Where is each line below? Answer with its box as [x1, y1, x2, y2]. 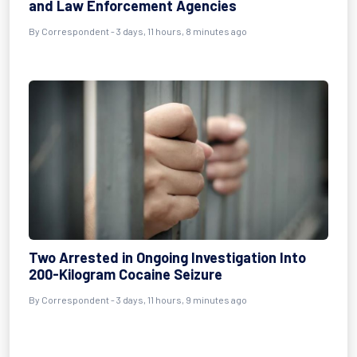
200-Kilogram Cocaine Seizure [29, 265, 222, 283]
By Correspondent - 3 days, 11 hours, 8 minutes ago [29, 25, 247, 37]
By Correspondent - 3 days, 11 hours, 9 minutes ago [29, 294, 247, 305]
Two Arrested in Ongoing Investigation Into [29, 249, 306, 266]
